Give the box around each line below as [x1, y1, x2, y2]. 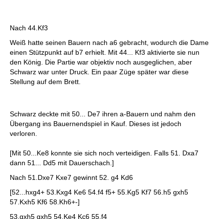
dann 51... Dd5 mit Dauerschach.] [10, 159, 116, 167]
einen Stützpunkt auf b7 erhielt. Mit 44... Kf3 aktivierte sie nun [10, 48, 199, 56]
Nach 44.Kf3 [10, 24, 48, 32]
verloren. [10, 130, 39, 137]
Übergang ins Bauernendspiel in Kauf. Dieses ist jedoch [10, 120, 181, 128]
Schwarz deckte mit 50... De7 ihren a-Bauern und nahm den [10, 110, 196, 118]
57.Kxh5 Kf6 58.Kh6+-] [10, 198, 80, 206]
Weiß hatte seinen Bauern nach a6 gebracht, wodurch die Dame [10, 39, 209, 46]
